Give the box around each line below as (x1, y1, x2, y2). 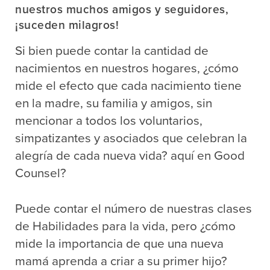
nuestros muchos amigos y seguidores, (15, 2, 228, 16)
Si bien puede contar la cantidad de (15, 43, 209, 58)
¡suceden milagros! (15, 17, 119, 32)
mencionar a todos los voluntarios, (15, 113, 202, 128)
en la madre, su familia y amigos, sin (15, 95, 212, 111)
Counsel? (15, 165, 66, 181)
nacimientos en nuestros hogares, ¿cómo (15, 60, 239, 76)
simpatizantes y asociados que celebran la (15, 130, 247, 146)
